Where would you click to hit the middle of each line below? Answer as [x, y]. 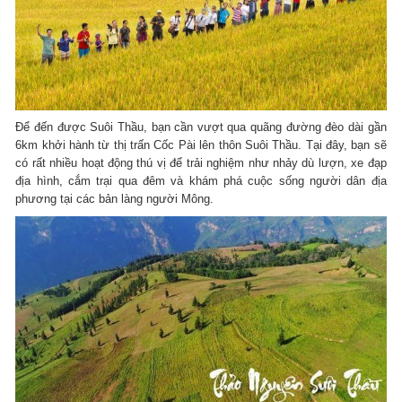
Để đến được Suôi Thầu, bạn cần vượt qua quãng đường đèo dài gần [201, 127]
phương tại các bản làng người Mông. [115, 198]
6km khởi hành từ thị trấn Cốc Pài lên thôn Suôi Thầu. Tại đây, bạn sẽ [201, 144]
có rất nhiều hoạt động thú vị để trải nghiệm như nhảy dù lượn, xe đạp [201, 162]
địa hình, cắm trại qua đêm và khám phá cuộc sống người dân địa [201, 180]
